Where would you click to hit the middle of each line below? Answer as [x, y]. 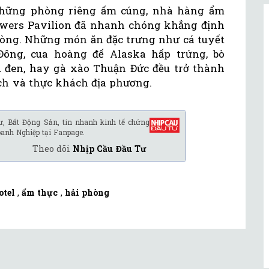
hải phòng [87, 193]
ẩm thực [40, 193]
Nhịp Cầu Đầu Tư [110, 149]
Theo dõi [53, 149]
